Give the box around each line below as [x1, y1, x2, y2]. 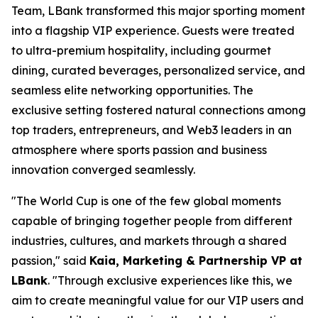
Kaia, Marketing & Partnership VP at [89, 253, 302, 268]
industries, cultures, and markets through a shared [11, 233, 287, 248]
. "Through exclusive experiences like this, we [48, 273, 292, 287]
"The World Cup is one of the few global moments [11, 193, 281, 208]
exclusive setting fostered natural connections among [11, 102, 306, 117]
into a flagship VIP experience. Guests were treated [11, 23, 295, 38]
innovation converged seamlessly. [11, 162, 195, 177]
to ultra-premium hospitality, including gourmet [11, 43, 271, 57]
